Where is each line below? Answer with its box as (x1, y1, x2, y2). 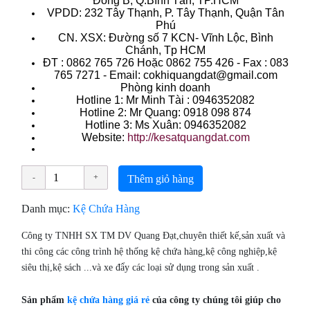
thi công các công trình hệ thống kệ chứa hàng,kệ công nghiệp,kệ (21, 246, 277, 257)
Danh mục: (21, 203, 73, 215)
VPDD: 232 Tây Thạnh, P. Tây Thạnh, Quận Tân (46, 7, 284, 19)
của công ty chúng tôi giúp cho (149, 295, 282, 305)
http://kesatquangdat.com (127, 131, 250, 144)
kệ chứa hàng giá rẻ (67, 295, 150, 305)
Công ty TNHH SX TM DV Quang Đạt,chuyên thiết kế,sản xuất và (21, 230, 286, 241)
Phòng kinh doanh (120, 82, 210, 94)
